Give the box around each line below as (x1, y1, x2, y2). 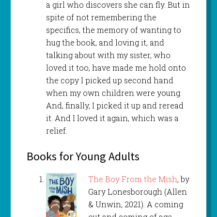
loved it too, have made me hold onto (46, 62, 186, 73)
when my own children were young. (46, 88, 182, 98)
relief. (46, 125, 67, 136)
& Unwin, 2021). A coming (88, 199, 183, 210)
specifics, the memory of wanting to (46, 25, 181, 35)
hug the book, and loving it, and (46, 37, 164, 48)
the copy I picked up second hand (46, 75, 173, 86)
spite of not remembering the (46, 12, 156, 23)
